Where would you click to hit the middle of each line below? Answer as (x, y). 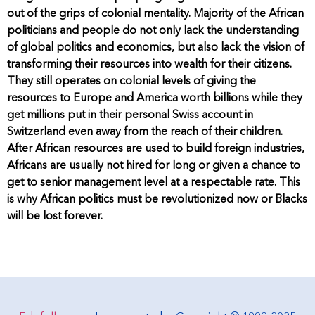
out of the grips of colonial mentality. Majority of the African (155, 14)
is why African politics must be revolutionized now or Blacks (157, 199)
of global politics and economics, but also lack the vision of (156, 47)
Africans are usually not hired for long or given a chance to (154, 166)
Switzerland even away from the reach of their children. (145, 132)
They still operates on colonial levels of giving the (131, 81)
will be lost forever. (55, 216)
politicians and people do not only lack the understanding (153, 31)
